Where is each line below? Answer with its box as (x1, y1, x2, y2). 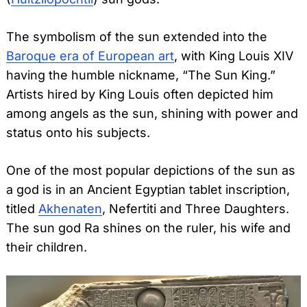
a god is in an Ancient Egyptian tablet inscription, (6, 182, 290, 197)
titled (6, 201, 38, 217)
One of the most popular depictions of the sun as (6, 163, 295, 178)
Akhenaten (38, 201, 102, 217)
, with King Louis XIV (174, 49, 293, 64)
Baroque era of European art (6, 49, 174, 64)
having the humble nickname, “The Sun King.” (6, 68, 275, 83)
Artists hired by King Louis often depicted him (6, 87, 273, 102)
